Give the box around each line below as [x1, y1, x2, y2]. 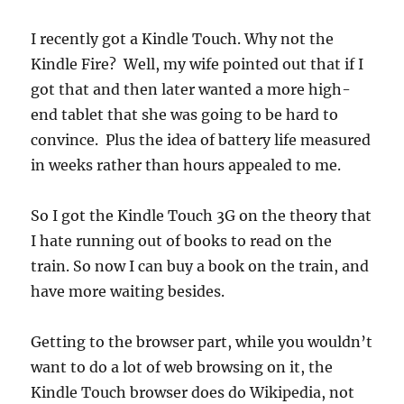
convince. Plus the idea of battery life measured [31, 131, 372, 150]
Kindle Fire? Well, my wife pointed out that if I [31, 55, 364, 74]
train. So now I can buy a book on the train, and [31, 257, 370, 276]
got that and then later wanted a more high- [31, 80, 352, 99]
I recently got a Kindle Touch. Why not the [31, 30, 335, 49]
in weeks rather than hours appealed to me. [31, 156, 342, 175]
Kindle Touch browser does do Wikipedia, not [31, 383, 355, 402]
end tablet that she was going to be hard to [31, 106, 339, 124]
